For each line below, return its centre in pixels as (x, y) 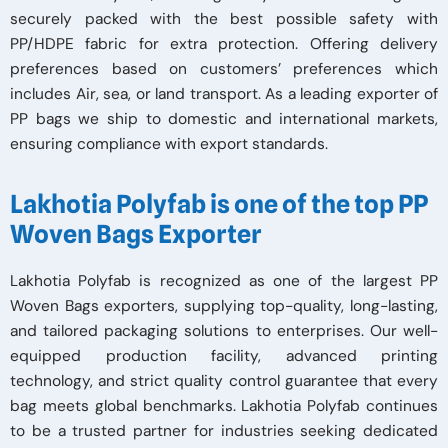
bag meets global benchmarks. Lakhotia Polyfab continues (224, 405)
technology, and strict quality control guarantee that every (224, 380)
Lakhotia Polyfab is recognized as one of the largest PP (224, 280)
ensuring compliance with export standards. (169, 143)
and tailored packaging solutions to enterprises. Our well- (224, 330)
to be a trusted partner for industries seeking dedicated (224, 430)
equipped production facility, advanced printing (224, 355)
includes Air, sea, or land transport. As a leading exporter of (224, 93)
